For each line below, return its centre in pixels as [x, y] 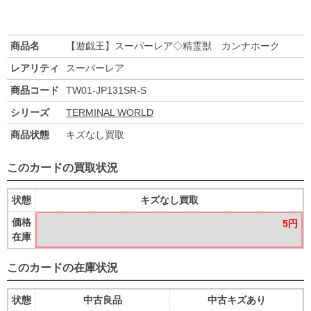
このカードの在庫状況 [62, 268]
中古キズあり [236, 300]
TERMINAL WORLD [110, 113]
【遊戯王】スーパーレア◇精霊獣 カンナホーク [173, 46]
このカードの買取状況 [62, 168]
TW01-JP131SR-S [106, 91]
